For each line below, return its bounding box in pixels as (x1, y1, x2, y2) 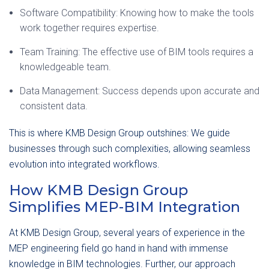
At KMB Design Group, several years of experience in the (9, 227, 245, 238)
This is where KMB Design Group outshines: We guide (9, 127, 230, 139)
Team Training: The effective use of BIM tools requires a (20, 46, 253, 58)
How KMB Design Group (9, 181, 188, 199)
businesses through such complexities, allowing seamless (9, 143, 250, 154)
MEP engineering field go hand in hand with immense (9, 243, 228, 254)
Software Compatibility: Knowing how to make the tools (20, 7, 254, 19)
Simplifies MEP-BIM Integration (9, 198, 240, 216)
